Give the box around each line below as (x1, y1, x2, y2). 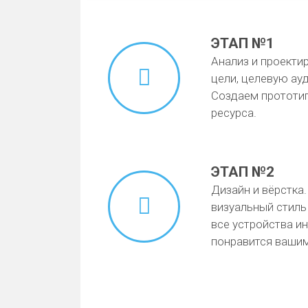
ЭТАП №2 (211, 164, 274, 180)
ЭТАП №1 (211, 35, 274, 52)
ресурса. (211, 106, 256, 120)
